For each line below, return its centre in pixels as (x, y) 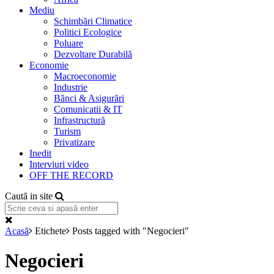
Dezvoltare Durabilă (93, 54)
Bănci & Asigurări (89, 98)
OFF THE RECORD (71, 175)
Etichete (50, 231)
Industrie (71, 87)
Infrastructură (80, 120)
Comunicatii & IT (88, 109)
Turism (67, 131)
